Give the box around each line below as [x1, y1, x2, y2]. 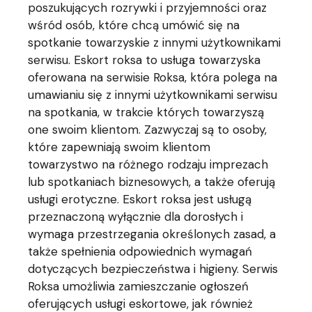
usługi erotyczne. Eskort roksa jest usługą [28, 191, 252, 207]
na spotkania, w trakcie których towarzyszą [28, 104, 265, 120]
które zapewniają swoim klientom [28, 139, 211, 155]
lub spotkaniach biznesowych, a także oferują [28, 173, 276, 189]
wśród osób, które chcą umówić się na [28, 17, 240, 33]
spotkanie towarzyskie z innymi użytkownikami [28, 34, 281, 50]
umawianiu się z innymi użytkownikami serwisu [28, 86, 278, 102]
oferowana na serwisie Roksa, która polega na [28, 69, 278, 85]
